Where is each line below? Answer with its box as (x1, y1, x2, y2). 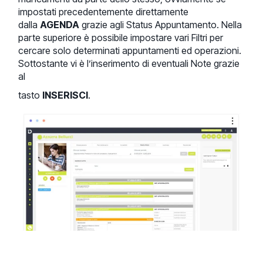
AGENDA (40, 19, 80, 31)
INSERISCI (42, 89, 89, 102)
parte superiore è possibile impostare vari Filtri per (18, 32, 224, 44)
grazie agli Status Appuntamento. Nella (79, 19, 242, 31)
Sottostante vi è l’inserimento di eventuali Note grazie (18, 58, 240, 70)
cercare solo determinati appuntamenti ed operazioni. (18, 45, 242, 57)
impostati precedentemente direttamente (18, 6, 189, 18)
